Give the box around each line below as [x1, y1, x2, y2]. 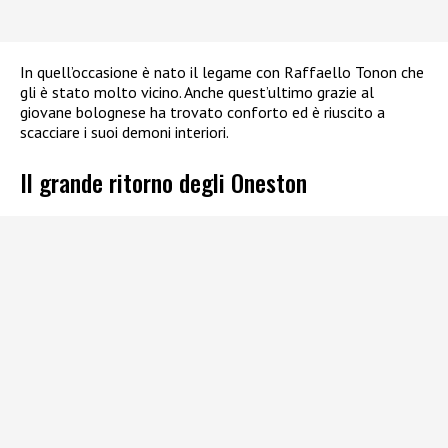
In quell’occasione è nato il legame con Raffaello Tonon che [20, 61, 424, 82]
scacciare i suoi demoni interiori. [20, 121, 229, 142]
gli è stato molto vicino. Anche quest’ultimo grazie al [20, 81, 374, 102]
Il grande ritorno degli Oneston [20, 164, 307, 201]
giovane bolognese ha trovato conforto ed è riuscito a [20, 101, 385, 122]
